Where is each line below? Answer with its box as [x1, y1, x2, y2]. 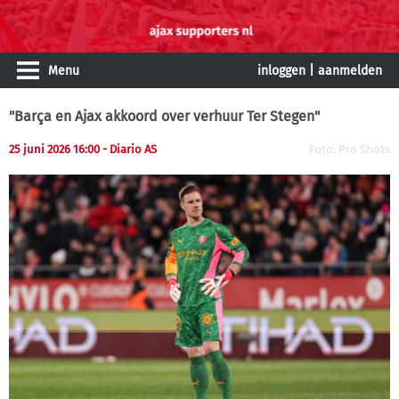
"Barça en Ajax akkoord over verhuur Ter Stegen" [9, 108, 320, 125]
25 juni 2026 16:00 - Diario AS [9, 142, 157, 156]
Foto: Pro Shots [309, 142, 390, 156]
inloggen [257, 63, 305, 78]
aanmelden [318, 63, 382, 78]
